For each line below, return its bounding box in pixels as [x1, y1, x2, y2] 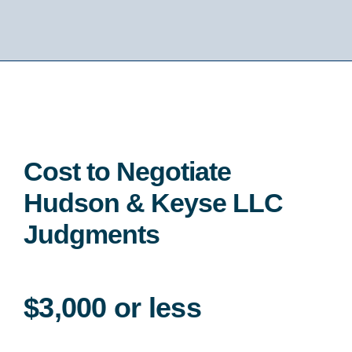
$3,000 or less [23, 291, 201, 324]
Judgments [23, 218, 159, 249]
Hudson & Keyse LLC [23, 187, 283, 218]
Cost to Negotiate [23, 156, 231, 186]
